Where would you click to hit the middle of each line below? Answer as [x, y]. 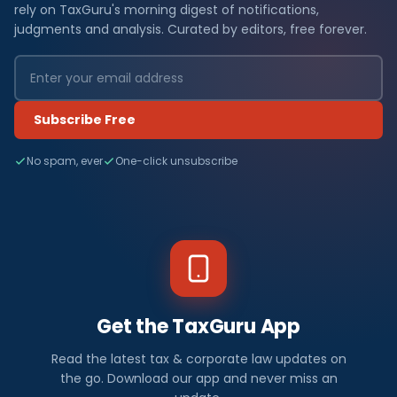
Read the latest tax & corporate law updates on [198, 359]
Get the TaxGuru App [198, 327]
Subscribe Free [85, 120]
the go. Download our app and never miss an [198, 379]
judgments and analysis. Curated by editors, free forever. [191, 30]
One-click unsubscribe [176, 161]
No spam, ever [65, 161]
